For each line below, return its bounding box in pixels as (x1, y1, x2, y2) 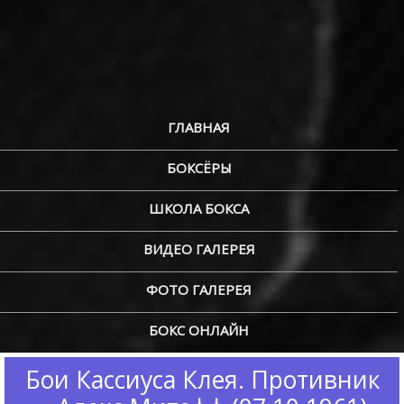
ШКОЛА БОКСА (149, 199, 250, 217)
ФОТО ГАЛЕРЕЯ (146, 280, 252, 298)
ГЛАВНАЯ (168, 118, 231, 136)
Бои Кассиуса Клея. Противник (25, 363, 381, 396)
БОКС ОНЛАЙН (149, 321, 250, 339)
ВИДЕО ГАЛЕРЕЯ (142, 240, 255, 258)
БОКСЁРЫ (166, 159, 232, 177)
